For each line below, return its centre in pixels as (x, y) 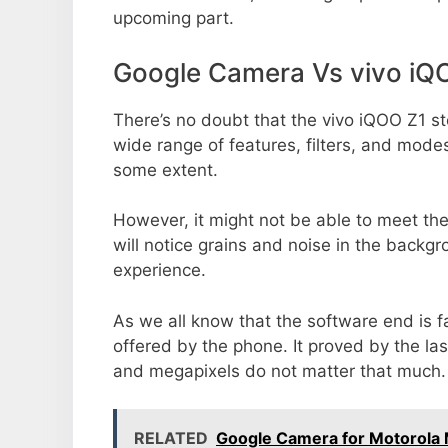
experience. (159, 270)
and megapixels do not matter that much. (279, 370)
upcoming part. (173, 18)
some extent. (165, 169)
